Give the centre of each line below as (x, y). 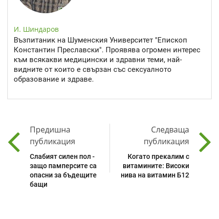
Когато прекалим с (158, 157)
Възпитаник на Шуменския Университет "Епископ (100, 40)
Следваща (170, 130)
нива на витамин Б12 (155, 175)
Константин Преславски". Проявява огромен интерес (107, 50)
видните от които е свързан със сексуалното (93, 69)
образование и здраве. (54, 79)
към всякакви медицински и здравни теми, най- (98, 59)
